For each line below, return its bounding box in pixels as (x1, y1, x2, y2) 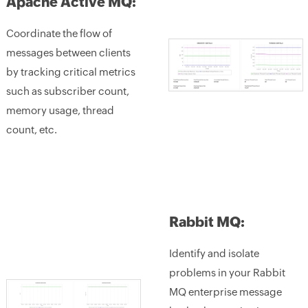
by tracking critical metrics (5, 66, 135, 78)
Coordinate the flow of (5, 27, 112, 39)
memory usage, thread (5, 104, 114, 116)
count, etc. (5, 124, 57, 135)
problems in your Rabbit (168, 267, 285, 278)
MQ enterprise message (168, 286, 282, 298)
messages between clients (5, 47, 131, 58)
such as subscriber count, (5, 85, 129, 97)
